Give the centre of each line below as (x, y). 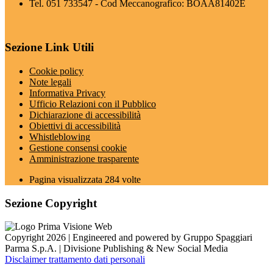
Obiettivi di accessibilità (75, 126)
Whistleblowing (60, 136)
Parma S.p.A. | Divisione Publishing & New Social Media (116, 249)
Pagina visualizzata (67, 179)
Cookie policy (56, 71)
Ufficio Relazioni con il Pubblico (93, 104)
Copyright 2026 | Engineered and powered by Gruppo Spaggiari (129, 238)
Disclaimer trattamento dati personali (75, 260)
